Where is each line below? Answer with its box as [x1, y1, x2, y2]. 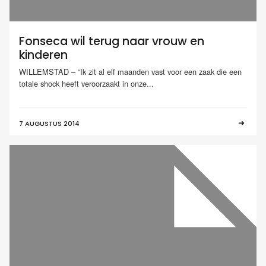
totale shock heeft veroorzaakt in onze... [19, 77, 154, 89]
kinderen [19, 47, 68, 64]
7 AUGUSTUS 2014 [19, 118, 80, 128]
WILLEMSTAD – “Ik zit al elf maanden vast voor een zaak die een [19, 65, 242, 77]
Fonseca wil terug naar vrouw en [19, 33, 204, 50]
